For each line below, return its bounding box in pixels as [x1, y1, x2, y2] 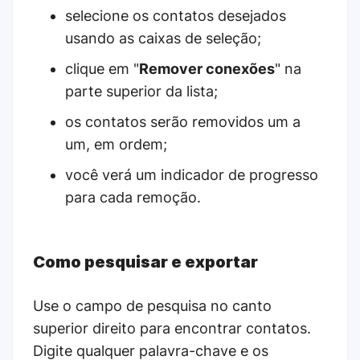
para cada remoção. [65, 189, 201, 207]
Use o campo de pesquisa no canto [33, 297, 272, 315]
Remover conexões [139, 60, 275, 78]
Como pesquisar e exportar [33, 252, 258, 272]
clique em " [65, 60, 139, 78]
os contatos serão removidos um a [65, 113, 301, 131]
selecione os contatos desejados [65, 7, 286, 25]
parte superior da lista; [65, 83, 218, 100]
